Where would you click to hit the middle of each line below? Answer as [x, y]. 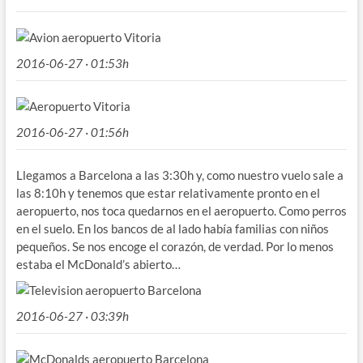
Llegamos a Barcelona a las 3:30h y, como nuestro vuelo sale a [179, 175]
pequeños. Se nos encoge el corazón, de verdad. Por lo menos [175, 246]
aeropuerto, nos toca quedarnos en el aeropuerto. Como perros [181, 210]
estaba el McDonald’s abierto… [98, 264]
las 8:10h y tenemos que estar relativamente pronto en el [168, 192]
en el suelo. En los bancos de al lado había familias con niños [172, 228]
